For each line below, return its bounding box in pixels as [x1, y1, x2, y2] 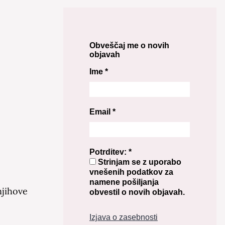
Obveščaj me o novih [89, 41, 169, 50]
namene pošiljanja [89, 178, 159, 186]
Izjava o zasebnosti [89, 213, 158, 221]
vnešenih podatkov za [89, 168, 173, 176]
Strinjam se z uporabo [96, 158, 181, 166]
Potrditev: [89, 148, 129, 156]
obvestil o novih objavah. [89, 188, 185, 196]
